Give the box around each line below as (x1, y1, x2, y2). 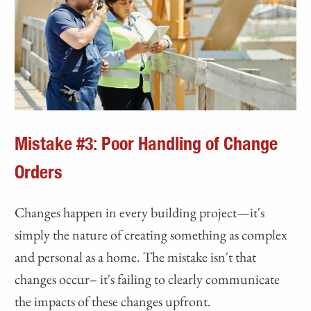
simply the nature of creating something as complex (15, 226, 288, 244)
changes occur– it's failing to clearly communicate (15, 270, 280, 289)
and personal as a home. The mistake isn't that (15, 248, 257, 267)
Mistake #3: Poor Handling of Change (15, 135, 278, 154)
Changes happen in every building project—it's (15, 203, 265, 222)
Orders (15, 164, 63, 183)
